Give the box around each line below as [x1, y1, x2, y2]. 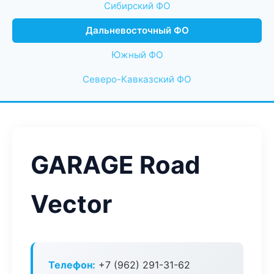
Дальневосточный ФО [85, 24, 189, 36]
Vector [31, 189, 112, 219]
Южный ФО [111, 49, 163, 61]
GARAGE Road [31, 150, 200, 180]
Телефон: [48, 259, 95, 271]
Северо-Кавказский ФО [83, 73, 191, 85]
